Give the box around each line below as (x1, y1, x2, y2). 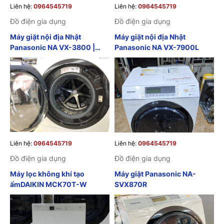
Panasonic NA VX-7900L (114, 42, 199, 51)
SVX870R (114, 179, 147, 188)
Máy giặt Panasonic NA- (114, 169, 196, 178)
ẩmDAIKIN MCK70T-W (10, 179, 87, 188)
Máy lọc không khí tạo (10, 169, 84, 178)
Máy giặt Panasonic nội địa (10, 53, 101, 62)
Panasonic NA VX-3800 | (10, 42, 95, 51)
